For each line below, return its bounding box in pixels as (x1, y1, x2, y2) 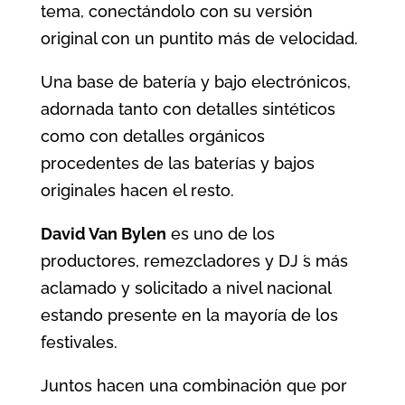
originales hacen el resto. (40, 181, 234, 201)
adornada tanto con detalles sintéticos (40, 99, 335, 119)
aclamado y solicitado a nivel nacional (40, 278, 331, 298)
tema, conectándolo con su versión (40, 2, 313, 22)
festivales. (40, 333, 118, 353)
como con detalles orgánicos (40, 127, 265, 146)
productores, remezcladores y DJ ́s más (40, 251, 348, 271)
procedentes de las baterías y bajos (40, 154, 315, 174)
